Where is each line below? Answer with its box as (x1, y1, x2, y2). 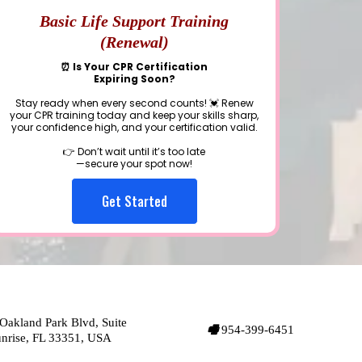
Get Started (101, 192, 167, 211)
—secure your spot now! (76, 157, 192, 170)
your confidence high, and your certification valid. (11, 120, 258, 134)
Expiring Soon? (93, 72, 175, 86)
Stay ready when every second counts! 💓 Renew (15, 96, 254, 110)
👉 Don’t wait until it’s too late (63, 145, 205, 158)
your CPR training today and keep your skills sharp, (10, 108, 259, 122)
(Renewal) (99, 33, 169, 51)
